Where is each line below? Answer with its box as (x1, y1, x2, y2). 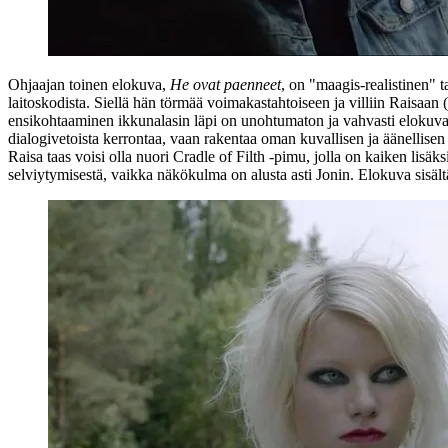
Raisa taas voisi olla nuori (8, 147, 173, 165)
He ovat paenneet (170, 75, 281, 93)
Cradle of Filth (173, 147, 265, 165)
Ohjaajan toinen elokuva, (8, 75, 170, 93)
